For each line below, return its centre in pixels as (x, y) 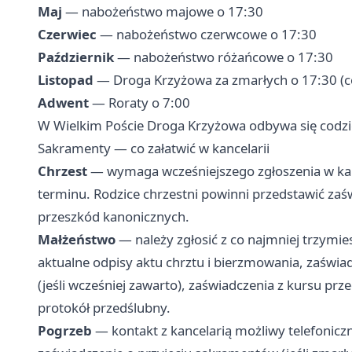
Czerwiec (67, 35)
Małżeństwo (77, 240)
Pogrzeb (65, 331)
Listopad (66, 80)
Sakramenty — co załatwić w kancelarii (154, 148)
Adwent (63, 103)
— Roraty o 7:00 (139, 103)
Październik (76, 57)
